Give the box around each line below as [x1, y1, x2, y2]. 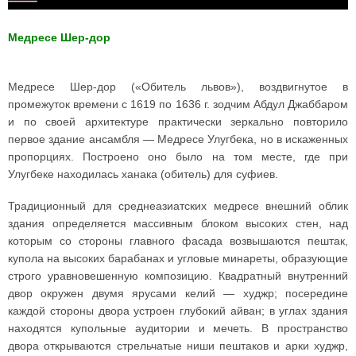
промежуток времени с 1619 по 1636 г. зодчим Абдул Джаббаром [8, 97, 348, 110]
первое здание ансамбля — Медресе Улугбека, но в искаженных [8, 132, 348, 145]
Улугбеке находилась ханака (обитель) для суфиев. [8, 167, 278, 180]
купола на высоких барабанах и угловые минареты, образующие [8, 251, 348, 265]
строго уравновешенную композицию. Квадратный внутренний [8, 269, 348, 282]
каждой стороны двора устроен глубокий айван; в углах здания [8, 304, 348, 317]
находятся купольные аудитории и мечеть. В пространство [8, 321, 348, 335]
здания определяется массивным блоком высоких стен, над [8, 216, 348, 230]
